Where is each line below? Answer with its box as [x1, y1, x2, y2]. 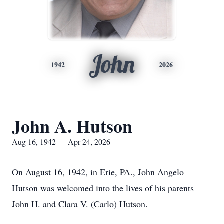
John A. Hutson [12, 113, 132, 139]
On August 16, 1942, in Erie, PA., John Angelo [12, 166, 184, 178]
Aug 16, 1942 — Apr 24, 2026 [12, 136, 110, 147]
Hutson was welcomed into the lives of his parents [12, 182, 194, 194]
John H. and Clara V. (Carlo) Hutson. [12, 198, 148, 210]
